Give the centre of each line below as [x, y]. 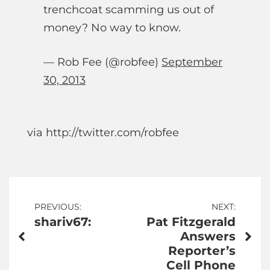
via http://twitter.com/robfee [103, 133]
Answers [208, 237]
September [192, 62]
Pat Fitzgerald [191, 222]
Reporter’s [202, 251]
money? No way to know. [112, 28]
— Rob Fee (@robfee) [102, 62]
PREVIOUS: [58, 207]
